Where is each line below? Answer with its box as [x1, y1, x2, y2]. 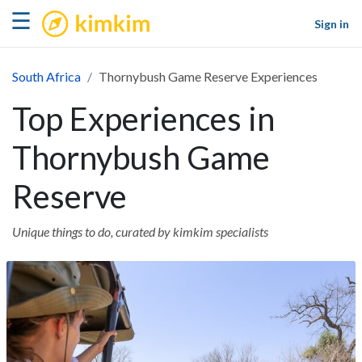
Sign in [314, 16, 349, 31]
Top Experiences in [12, 99, 275, 138]
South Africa [12, 69, 81, 84]
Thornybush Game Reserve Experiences [99, 69, 318, 84]
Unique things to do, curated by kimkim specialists [12, 224, 268, 239]
